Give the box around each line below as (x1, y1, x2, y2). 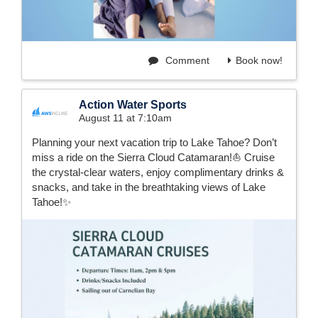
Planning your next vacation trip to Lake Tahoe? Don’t (32, 136, 277, 149)
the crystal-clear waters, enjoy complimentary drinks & (32, 166, 284, 179)
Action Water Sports (79, 99, 187, 111)
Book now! (236, 55, 283, 67)
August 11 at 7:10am (79, 112, 172, 124)
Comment (163, 55, 209, 67)
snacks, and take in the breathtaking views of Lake (32, 181, 265, 194)
